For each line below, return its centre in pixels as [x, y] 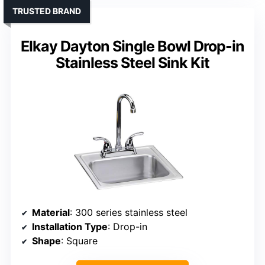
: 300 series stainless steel [129, 213]
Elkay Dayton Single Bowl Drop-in [132, 46]
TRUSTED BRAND [47, 11]
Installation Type [70, 227]
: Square [79, 241]
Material [51, 213]
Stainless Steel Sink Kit [132, 63]
